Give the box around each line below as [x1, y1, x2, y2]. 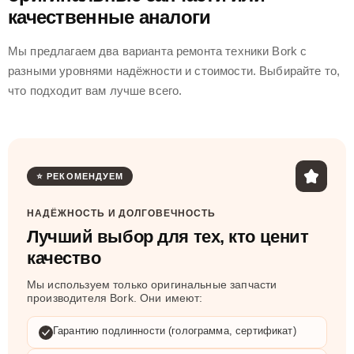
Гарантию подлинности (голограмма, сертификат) [53, 325, 296, 337]
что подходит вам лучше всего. [8, 84, 183, 97]
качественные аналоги [8, 6, 211, 28]
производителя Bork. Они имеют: [27, 292, 203, 304]
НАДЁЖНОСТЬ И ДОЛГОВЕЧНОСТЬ [27, 208, 216, 219]
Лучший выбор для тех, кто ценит [27, 227, 309, 247]
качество [27, 248, 101, 268]
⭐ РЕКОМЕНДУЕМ [36, 171, 124, 181]
